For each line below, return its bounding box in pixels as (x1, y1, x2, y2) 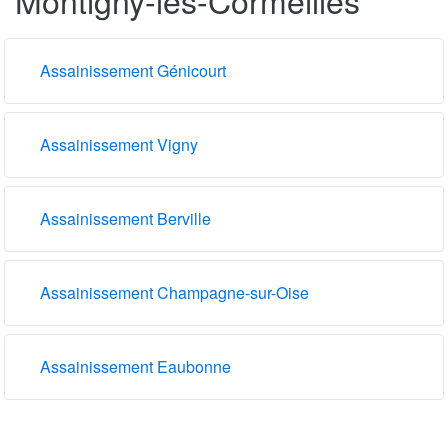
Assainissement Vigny (40, 132, 198, 156)
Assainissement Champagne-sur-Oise (40, 280, 309, 304)
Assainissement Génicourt (40, 58, 226, 82)
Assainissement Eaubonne (40, 354, 231, 378)
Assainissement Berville (40, 206, 211, 230)
